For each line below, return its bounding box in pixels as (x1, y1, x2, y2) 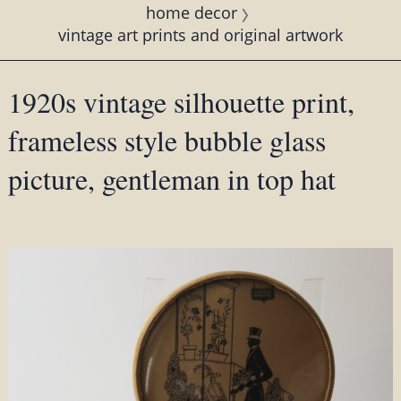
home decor (146, 2, 237, 24)
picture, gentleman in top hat (7, 158, 336, 198)
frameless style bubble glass (7, 120, 326, 159)
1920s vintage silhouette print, (7, 81, 354, 121)
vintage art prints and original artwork (58, 23, 343, 46)
